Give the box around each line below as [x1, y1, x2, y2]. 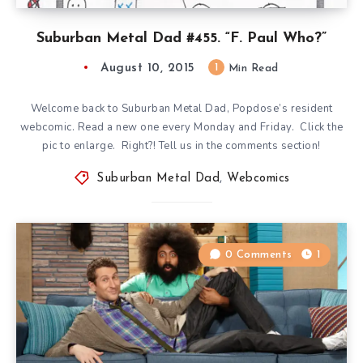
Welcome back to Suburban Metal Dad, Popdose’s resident [30, 100, 333, 116]
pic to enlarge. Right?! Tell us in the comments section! [42, 138, 321, 153]
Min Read [224, 62, 279, 74]
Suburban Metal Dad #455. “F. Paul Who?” [36, 30, 327, 46]
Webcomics [227, 172, 290, 185]
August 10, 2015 [100, 62, 195, 75]
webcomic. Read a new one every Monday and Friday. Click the [19, 119, 344, 135]
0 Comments [224, 249, 293, 260]
